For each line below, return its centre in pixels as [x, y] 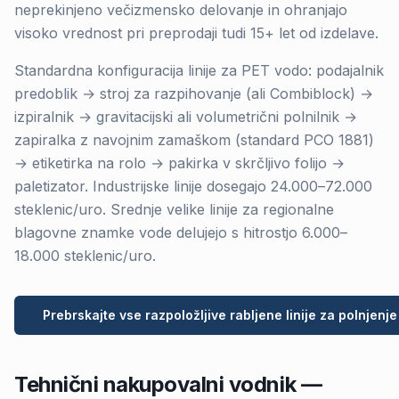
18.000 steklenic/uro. [85, 256]
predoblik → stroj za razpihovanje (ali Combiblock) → [194, 94]
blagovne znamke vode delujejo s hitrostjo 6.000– [181, 232]
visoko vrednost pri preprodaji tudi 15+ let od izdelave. [196, 33]
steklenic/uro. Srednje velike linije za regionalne [174, 209]
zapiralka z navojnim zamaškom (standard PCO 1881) [194, 140]
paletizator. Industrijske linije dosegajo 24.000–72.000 [193, 186]
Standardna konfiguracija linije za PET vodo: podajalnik [199, 70]
